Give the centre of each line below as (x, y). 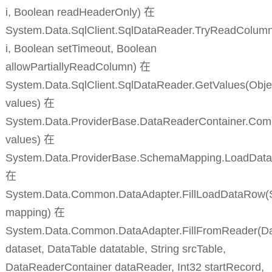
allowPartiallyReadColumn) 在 (78, 67)
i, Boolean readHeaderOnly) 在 (80, 12)
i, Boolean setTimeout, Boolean (81, 49)
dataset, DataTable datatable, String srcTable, (115, 249)
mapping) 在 (35, 213)
